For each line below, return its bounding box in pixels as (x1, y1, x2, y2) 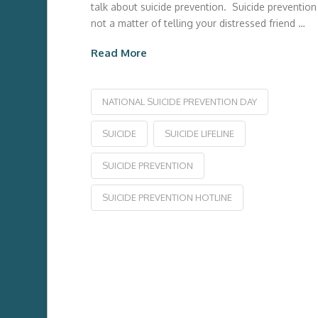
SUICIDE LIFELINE (164, 127, 234, 139)
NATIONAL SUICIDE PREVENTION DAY (102, 95, 257, 107)
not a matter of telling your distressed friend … (90, 17, 305, 30)
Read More (90, 45, 147, 59)
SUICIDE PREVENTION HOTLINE (102, 191, 232, 203)
